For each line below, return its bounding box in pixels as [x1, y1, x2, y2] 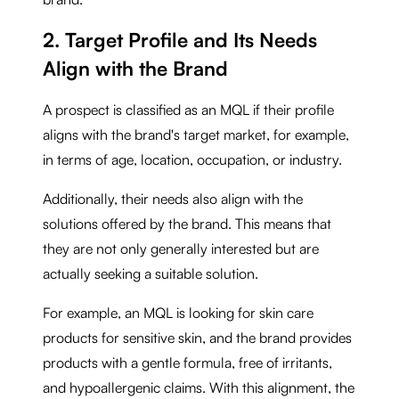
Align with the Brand [43, 55, 228, 80]
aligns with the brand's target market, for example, [43, 125, 349, 143]
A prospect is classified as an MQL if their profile [43, 100, 334, 118]
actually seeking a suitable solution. [43, 264, 258, 282]
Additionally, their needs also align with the [43, 189, 303, 208]
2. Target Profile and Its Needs [43, 27, 317, 52]
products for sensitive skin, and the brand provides [43, 328, 352, 346]
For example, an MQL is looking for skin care [43, 303, 313, 322]
